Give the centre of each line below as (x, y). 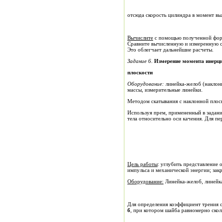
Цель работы (142, 164)
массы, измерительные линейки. (174, 90)
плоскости (140, 72)
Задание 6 (139, 61)
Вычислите (140, 38)
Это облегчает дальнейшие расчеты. (170, 50)
